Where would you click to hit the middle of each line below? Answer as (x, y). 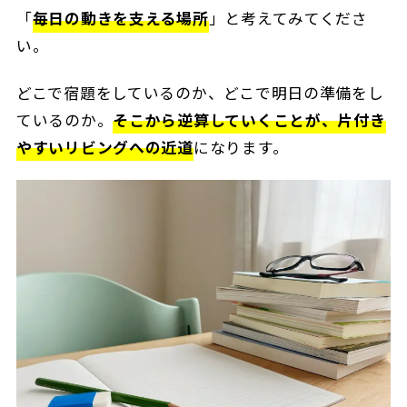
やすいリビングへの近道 (104, 147)
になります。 (241, 147)
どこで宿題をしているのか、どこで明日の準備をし (200, 92)
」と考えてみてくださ (288, 19)
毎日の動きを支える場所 (120, 19)
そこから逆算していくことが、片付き (249, 119)
